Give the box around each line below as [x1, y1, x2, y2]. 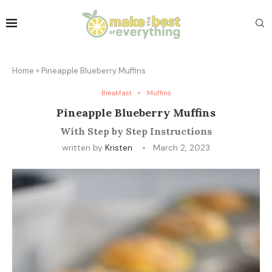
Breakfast [101, 88, 132, 97]
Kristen [105, 141, 132, 153]
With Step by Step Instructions [60, 124, 212, 137]
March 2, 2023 [153, 141, 210, 153]
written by [62, 141, 105, 153]
